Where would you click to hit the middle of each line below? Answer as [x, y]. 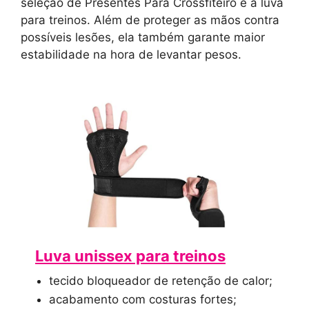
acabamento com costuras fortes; [143, 299]
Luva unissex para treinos [130, 256]
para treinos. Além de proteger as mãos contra [150, 20]
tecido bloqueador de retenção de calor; [161, 280]
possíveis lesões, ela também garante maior [143, 38]
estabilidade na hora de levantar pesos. [131, 55]
